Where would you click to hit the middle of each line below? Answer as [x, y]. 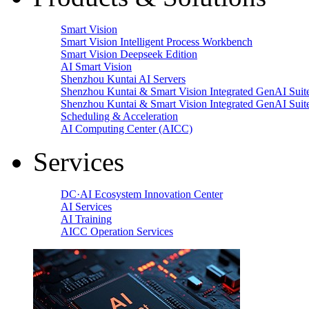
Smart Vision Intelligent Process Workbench [157, 42]
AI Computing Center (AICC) [127, 129]
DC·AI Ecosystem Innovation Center [142, 194]
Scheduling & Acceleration [119, 116]
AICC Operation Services [117, 231]
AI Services [86, 207]
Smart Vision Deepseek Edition [129, 54]
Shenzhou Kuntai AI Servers [123, 79]
